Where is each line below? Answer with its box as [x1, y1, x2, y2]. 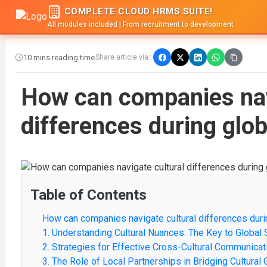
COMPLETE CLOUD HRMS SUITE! [61, 5, 213, 17]
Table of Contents [30, 186, 147, 203]
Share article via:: [95, 53, 152, 61]
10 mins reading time [23, 52, 95, 62]
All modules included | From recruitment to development [47, 20, 234, 29]
